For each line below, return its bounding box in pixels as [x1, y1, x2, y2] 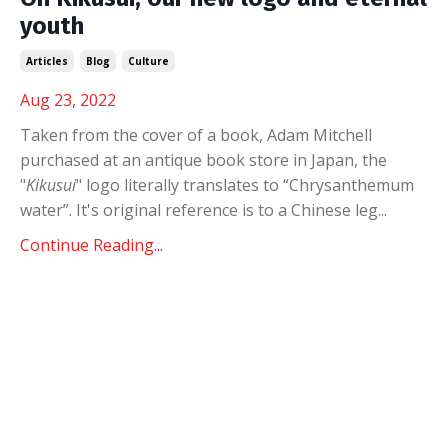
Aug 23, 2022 [20, 88, 116, 111]
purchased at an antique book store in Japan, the [20, 148, 387, 171]
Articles [26, 53, 68, 68]
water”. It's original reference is [20, 198, 254, 221]
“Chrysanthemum [283, 173, 414, 196]
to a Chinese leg [254, 198, 378, 221]
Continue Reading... [20, 233, 163, 256]
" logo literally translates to [76, 173, 283, 196]
